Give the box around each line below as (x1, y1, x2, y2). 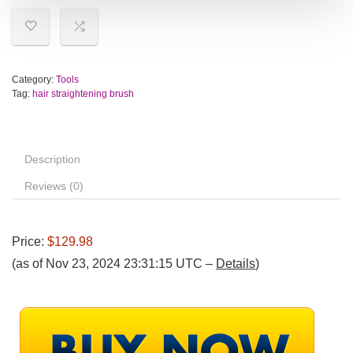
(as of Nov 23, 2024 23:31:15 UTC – (12, 257, 216, 271)
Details (216, 257, 255, 271)
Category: (12, 74, 56, 86)
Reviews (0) (24, 180, 84, 193)
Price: (12, 235, 47, 249)
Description (24, 153, 80, 166)
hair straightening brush (32, 88, 134, 100)
